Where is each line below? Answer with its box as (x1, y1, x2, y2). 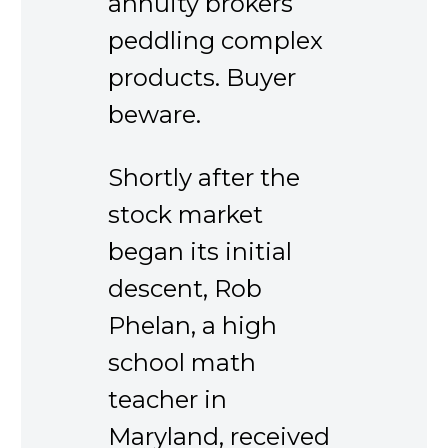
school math (108, 348, 256, 378)
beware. (108, 100, 201, 129)
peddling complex (108, 26, 323, 55)
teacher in (108, 385, 227, 415)
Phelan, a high (108, 311, 277, 341)
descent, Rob (108, 274, 262, 304)
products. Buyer (108, 63, 296, 92)
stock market (108, 200, 263, 230)
